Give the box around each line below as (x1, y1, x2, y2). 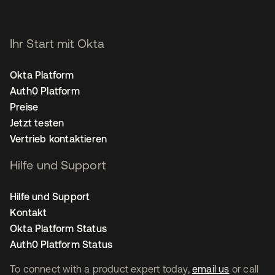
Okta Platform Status (10, 223, 107, 234)
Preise (10, 101, 39, 113)
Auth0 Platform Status (10, 239, 113, 250)
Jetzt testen (10, 117, 64, 129)
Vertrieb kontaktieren (10, 133, 107, 145)
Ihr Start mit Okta (10, 36, 104, 51)
